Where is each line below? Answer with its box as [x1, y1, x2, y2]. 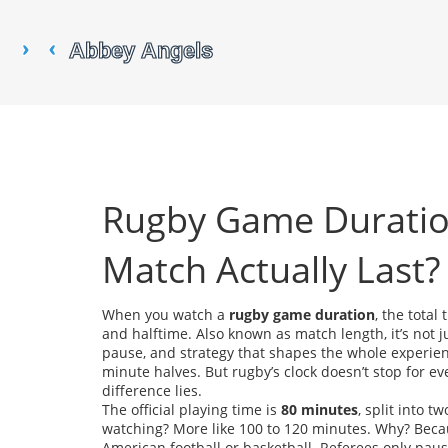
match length [295, 324, 384, 343]
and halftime [102, 324, 188, 343]
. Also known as [188, 324, 295, 343]
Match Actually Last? [102, 245, 440, 294]
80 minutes [281, 400, 358, 419]
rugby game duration [229, 305, 375, 324]
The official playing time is [102, 400, 281, 419]
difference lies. [102, 381, 202, 400]
